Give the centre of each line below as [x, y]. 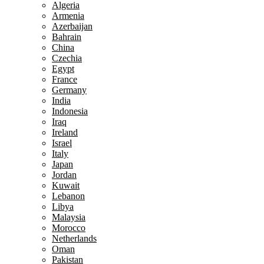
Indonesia [70, 111]
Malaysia [69, 217]
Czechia [67, 58]
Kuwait [66, 186]
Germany [69, 90]
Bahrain [67, 37]
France [65, 80]
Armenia [68, 16]
